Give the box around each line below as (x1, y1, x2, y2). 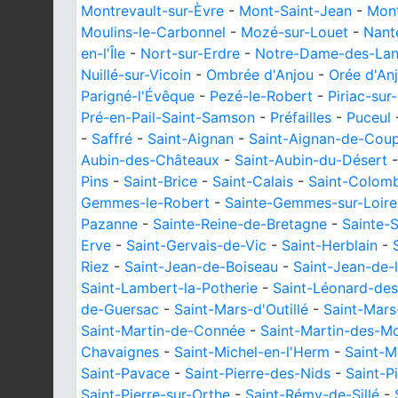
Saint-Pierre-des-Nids (185, 364, 330, 382)
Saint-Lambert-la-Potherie (81, 279, 258, 297)
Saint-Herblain (282, 236, 378, 254)
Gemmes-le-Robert (81, 194, 210, 211)
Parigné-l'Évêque (81, 87, 195, 105)
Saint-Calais (212, 172, 293, 190)
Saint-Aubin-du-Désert (235, 151, 387, 169)
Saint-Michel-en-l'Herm (174, 343, 330, 361)
